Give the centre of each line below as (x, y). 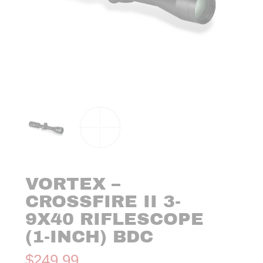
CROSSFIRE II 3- (103, 201)
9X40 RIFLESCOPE (115, 219)
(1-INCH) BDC (90, 236)
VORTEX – (73, 183)
